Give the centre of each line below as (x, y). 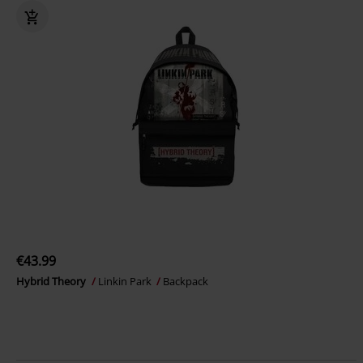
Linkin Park (126, 281)
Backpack (186, 281)
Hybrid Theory (52, 281)
